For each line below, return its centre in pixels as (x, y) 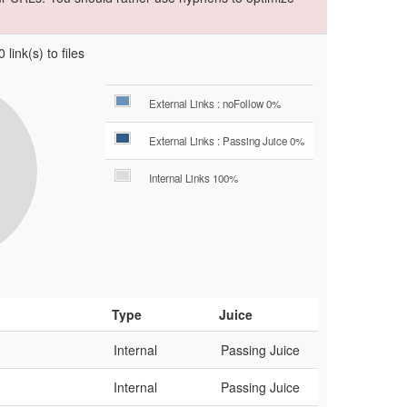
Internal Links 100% (194, 178)
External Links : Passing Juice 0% (227, 140)
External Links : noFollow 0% (215, 103)
